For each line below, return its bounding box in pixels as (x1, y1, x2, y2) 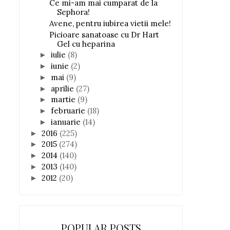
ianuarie (51, 117, 83, 127)
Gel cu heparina (56, 39, 115, 49)
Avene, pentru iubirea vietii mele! (49, 18, 171, 28)
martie (51, 94, 78, 105)
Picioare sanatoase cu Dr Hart (49, 29, 159, 40)
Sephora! (56, 7, 90, 17)
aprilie (51, 83, 76, 93)
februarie (51, 106, 87, 116)
